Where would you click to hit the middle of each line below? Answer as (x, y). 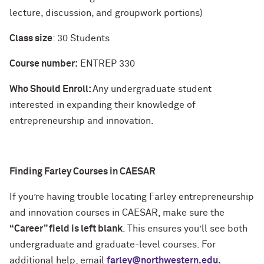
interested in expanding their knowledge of (103, 105)
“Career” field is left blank (66, 229)
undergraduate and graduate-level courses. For (113, 245)
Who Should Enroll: (51, 89)
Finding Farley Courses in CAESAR (82, 172)
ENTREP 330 (106, 64)
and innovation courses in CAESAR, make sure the (117, 213)
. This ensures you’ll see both (185, 229)
